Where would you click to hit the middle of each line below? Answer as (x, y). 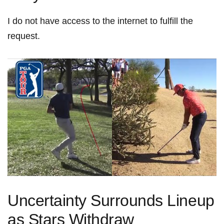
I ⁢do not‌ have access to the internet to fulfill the (100, 21)
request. (24, 36)
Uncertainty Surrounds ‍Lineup (111, 201)
